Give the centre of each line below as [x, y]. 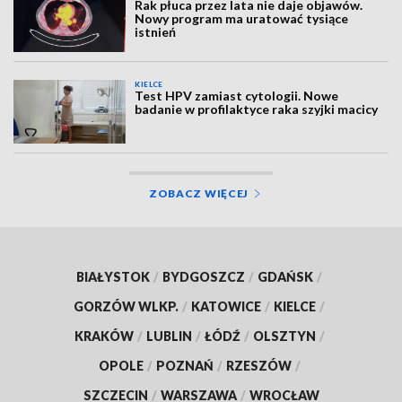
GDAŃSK [285, 276]
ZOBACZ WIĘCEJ [199, 193]
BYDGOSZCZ [204, 276]
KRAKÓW [104, 336]
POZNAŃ [184, 365]
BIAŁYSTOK [113, 276]
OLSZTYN [284, 336]
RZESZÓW [258, 365]
